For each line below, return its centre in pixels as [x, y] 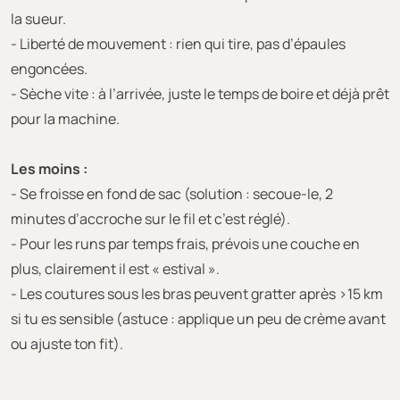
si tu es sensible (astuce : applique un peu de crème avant [198, 318]
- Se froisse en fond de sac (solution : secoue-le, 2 [172, 193]
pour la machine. [65, 118]
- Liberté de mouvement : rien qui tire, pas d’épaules [178, 43]
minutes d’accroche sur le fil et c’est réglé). [150, 218]
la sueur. [38, 18]
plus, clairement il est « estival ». [115, 268]
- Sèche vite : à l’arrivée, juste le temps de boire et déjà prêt [200, 93]
